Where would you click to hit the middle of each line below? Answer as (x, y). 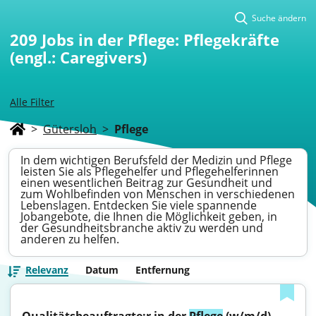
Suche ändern (279, 18)
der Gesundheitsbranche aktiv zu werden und (142, 228)
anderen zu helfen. (70, 239)
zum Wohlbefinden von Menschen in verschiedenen (158, 194)
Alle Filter (32, 102)
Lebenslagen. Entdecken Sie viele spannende (139, 205)
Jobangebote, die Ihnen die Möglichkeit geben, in (149, 217)
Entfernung (163, 270)
